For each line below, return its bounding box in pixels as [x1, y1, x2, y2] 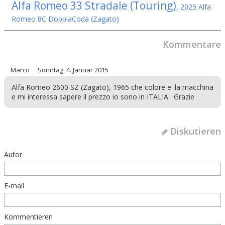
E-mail [4, 181, 24, 190]
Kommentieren [4, 212, 53, 221]
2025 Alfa [180, 2, 211, 12]
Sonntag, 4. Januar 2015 [38, 65, 108, 74]
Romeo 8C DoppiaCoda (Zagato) [12, 14, 119, 24]
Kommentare [163, 38, 221, 50]
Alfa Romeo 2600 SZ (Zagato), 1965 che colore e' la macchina [12, 82, 213, 92]
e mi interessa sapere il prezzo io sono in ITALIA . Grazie [12, 92, 194, 101]
